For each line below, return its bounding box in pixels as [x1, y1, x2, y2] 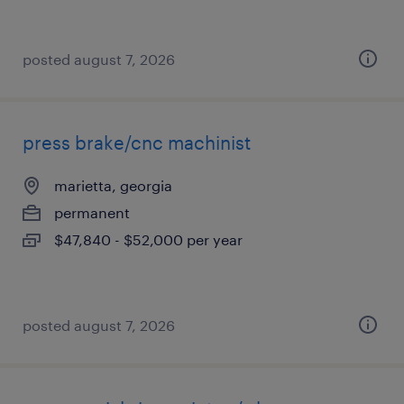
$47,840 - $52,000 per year [54, 231, 243, 248]
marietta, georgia [54, 177, 172, 194]
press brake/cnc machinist [23, 132, 251, 153]
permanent [54, 204, 130, 221]
